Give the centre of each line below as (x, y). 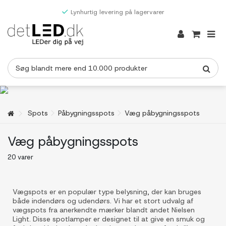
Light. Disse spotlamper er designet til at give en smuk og (109, 219)
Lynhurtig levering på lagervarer (117, 12)
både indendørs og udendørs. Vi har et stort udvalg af (103, 201)
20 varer (20, 157)
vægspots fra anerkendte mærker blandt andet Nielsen (104, 210)
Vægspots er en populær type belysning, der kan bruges (107, 192)
